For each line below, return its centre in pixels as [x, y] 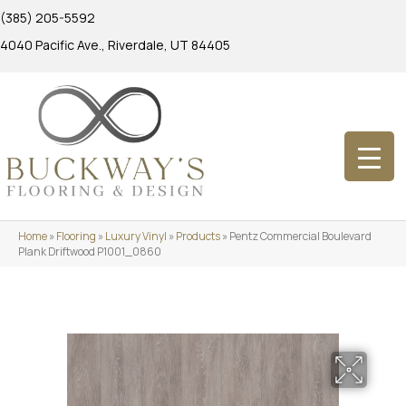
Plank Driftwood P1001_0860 [90, 251]
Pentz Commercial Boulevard [300, 236]
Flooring [76, 236]
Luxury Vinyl [136, 236]
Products [198, 236]
